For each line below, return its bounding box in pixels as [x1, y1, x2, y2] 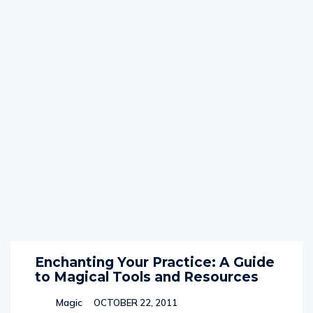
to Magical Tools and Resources [35, 269, 259, 285]
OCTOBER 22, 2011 [92, 297, 177, 308]
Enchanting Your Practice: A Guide [35, 254, 275, 270]
